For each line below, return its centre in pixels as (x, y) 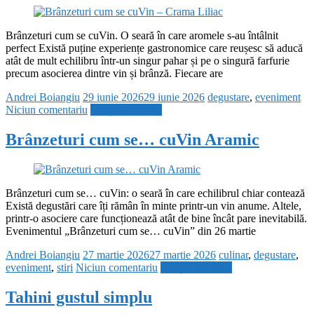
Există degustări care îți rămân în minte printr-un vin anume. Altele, (153, 205)
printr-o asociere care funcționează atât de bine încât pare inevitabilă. (156, 218)
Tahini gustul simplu (79, 297)
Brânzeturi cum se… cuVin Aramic (132, 139)
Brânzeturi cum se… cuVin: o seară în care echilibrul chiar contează (155, 193)
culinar (233, 254)
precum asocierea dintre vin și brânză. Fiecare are (114, 73)
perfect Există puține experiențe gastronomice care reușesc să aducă (154, 48)
